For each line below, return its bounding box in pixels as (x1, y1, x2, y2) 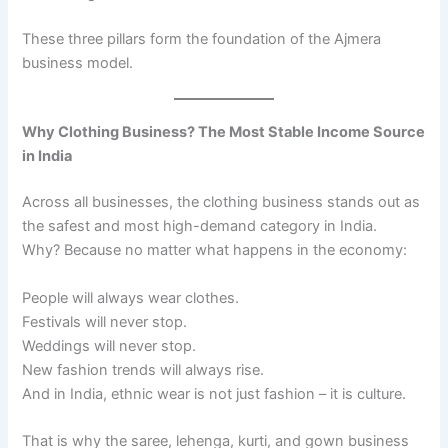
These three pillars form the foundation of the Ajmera (22, 29, 382, 48)
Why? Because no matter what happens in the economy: (22, 241, 408, 260)
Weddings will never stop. (22, 336, 197, 355)
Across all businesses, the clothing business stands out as (22, 193, 421, 212)
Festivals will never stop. (22, 312, 188, 331)
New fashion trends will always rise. (22, 360, 265, 379)
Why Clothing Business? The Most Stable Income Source (22, 123, 426, 142)
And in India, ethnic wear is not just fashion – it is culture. (22, 384, 407, 403)
